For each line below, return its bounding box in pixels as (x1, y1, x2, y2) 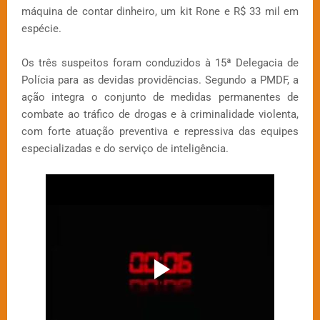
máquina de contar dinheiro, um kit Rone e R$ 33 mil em (21, 5, 299, 19)
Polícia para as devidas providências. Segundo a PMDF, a (21, 74, 299, 87)
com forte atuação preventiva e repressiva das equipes (21, 125, 299, 139)
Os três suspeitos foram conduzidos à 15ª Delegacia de (21, 56, 299, 70)
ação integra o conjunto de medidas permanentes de (21, 91, 299, 104)
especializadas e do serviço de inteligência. (21, 142, 229, 156)
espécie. (21, 22, 61, 36)
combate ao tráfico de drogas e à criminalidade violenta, (21, 108, 299, 121)
